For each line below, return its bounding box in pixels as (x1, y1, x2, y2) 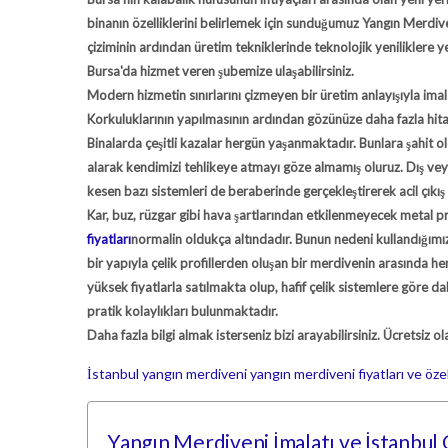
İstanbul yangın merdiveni (87, 365, 247, 382)
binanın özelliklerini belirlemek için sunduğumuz (87, 15, 362, 31)
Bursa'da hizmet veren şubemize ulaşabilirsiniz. (87, 63, 354, 79)
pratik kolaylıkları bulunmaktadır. (87, 303, 281, 319)
